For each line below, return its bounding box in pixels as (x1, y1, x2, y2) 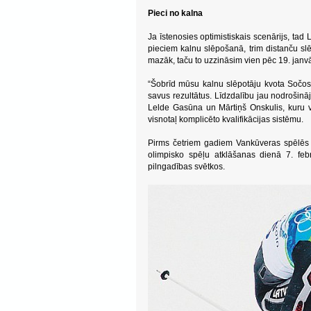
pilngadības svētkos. (148, 162, 225, 171)
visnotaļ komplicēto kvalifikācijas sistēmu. (148, 115, 303, 124)
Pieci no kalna (148, 8, 203, 18)
